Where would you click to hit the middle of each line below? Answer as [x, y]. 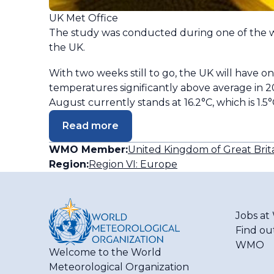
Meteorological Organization [119, 267]
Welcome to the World [105, 252]
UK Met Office [83, 18]
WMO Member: [88, 149]
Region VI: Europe [133, 164]
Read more [91, 125]
